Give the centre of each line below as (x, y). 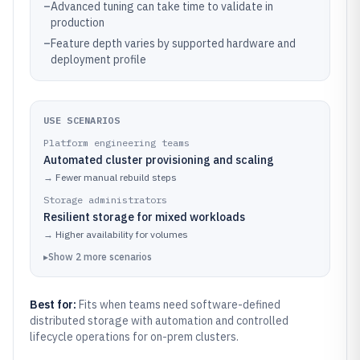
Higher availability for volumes (122, 234)
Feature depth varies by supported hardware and (173, 43)
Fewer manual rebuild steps (116, 177)
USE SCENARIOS (82, 120)
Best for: (54, 305)
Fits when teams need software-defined (180, 305)
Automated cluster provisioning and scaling (159, 160)
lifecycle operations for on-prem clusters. (134, 337)
